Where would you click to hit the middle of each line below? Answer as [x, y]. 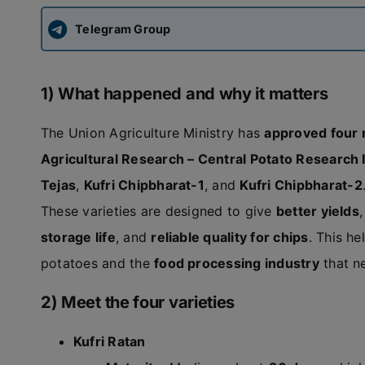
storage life [78, 237]
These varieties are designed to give [158, 211]
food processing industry [237, 263]
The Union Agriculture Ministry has [152, 133]
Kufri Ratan [109, 341]
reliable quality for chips [230, 237]
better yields [317, 211]
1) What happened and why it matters [184, 94]
